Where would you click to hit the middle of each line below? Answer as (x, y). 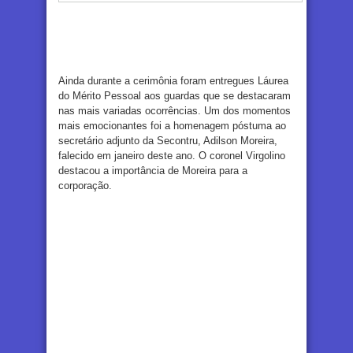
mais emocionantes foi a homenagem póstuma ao (172, 126)
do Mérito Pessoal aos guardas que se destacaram (175, 96)
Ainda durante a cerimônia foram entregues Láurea (173, 81)
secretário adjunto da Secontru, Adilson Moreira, (168, 141)
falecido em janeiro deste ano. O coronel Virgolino (172, 156)
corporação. (85, 186)
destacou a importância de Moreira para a (153, 171)
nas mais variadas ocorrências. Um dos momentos (175, 111)
